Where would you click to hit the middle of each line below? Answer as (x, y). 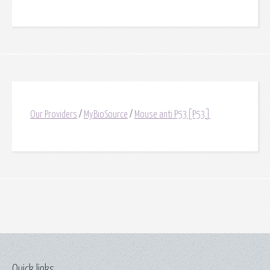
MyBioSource (106, 115)
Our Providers (54, 115)
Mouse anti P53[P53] (172, 115)
